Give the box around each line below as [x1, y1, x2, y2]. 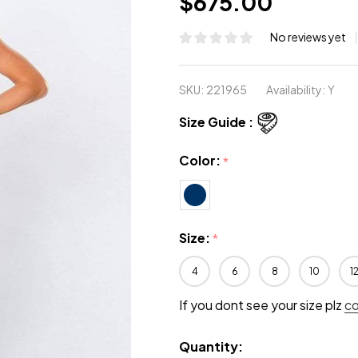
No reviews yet [270, 30, 348, 44]
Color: [179, 152, 223, 169]
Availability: [266, 82, 325, 97]
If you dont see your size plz [179, 296, 344, 314]
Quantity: [179, 338, 243, 356]
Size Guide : [179, 113, 253, 130]
